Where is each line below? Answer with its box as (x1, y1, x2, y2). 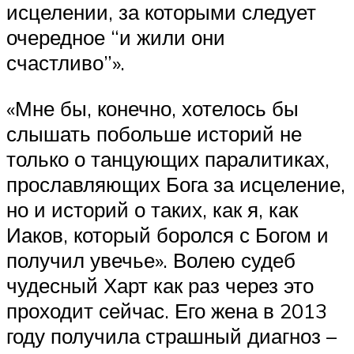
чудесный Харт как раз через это (6, 272, 314, 298)
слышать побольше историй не (6, 120, 302, 146)
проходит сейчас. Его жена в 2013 (6, 297, 327, 323)
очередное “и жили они (6, 24, 225, 51)
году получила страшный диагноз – (6, 322, 337, 348)
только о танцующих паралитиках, (6, 145, 330, 171)
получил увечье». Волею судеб (6, 247, 296, 273)
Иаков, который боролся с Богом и (6, 221, 329, 247)
